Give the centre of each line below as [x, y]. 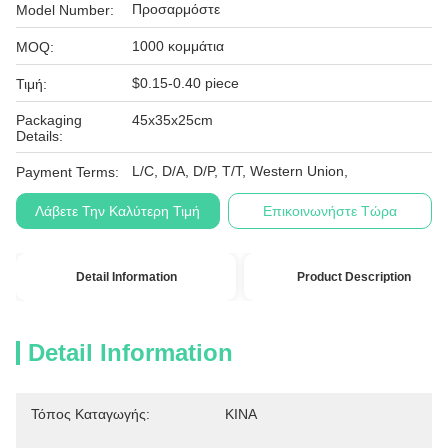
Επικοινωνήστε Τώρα [330, 211]
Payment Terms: [67, 172]
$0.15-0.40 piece [185, 83]
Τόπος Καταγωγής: [90, 414]
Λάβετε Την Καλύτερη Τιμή [118, 211]
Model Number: [65, 10]
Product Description [354, 277]
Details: [39, 136]
